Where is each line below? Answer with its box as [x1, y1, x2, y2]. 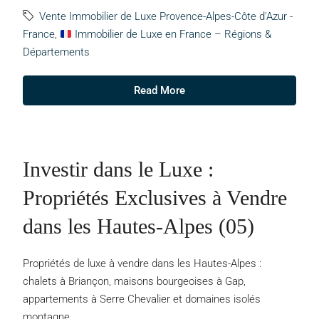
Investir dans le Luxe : [23, 157, 214, 181]
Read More [134, 84, 185, 97]
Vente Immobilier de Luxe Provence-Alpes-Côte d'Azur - [39, 10, 293, 23]
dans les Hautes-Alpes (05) [23, 214, 254, 238]
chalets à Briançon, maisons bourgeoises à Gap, [23, 275, 246, 288]
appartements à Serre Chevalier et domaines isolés [23, 293, 261, 305]
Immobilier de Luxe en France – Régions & [72, 28, 272, 41]
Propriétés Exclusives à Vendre [23, 186, 287, 209]
